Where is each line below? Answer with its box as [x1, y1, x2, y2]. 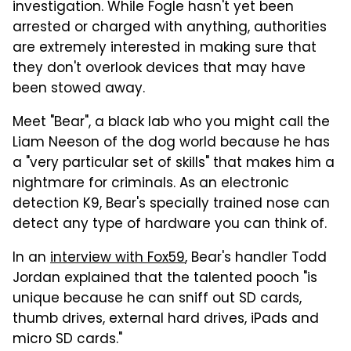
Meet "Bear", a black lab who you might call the [13, 111, 330, 134]
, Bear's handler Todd [185, 247, 327, 270]
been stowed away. [13, 78, 145, 100]
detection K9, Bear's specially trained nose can [13, 193, 330, 215]
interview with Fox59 [50, 247, 185, 270]
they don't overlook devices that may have [13, 57, 306, 80]
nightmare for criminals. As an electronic [13, 172, 289, 195]
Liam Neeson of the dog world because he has [13, 132, 330, 154]
